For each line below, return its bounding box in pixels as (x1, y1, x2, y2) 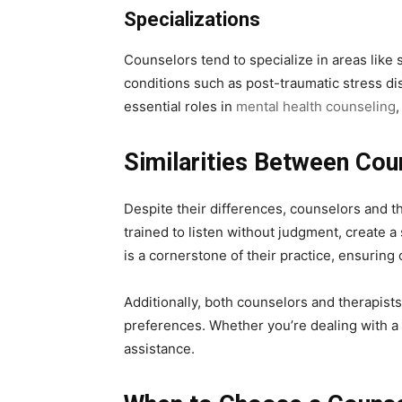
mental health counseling (232, 98, 396, 116)
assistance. (124, 340, 195, 358)
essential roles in (124, 98, 232, 116)
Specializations (124, 8, 260, 31)
